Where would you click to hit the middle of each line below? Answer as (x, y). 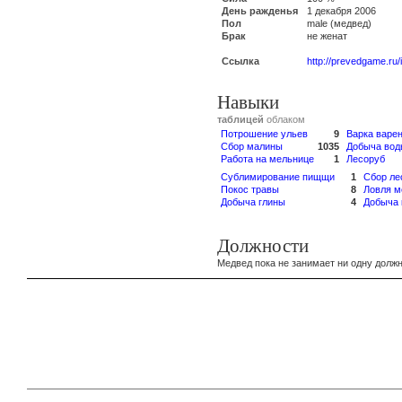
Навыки (248, 102)
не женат (327, 36)
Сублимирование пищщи (278, 177)
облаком (286, 119)
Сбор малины (252, 146)
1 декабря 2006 (341, 11)
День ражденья (260, 11)
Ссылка (240, 61)
